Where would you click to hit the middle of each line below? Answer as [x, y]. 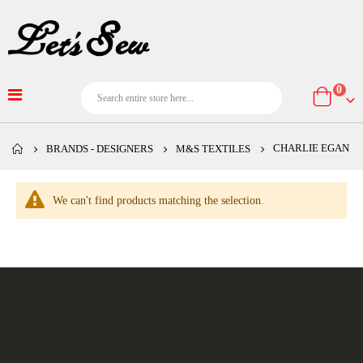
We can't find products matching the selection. [158, 201]
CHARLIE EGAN [311, 148]
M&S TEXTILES [213, 149]
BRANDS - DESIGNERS [100, 149]
